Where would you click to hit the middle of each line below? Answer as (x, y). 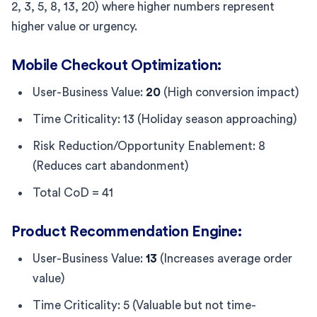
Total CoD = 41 (73, 192)
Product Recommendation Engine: (127, 231)
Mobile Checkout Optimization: (117, 65)
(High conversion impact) (230, 92)
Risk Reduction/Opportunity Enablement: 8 (149, 146)
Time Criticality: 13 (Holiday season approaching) (165, 119)
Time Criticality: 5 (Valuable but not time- (144, 305)
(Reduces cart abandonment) (111, 166)
